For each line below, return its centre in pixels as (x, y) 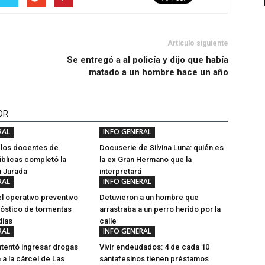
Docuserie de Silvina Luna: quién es (161, 148)
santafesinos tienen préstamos (154, 259)
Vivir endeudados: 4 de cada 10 (154, 247)
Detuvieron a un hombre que (149, 197)
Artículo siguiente (198, 43)
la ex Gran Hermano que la (146, 159)
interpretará (120, 171)
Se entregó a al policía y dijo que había (148, 60)
